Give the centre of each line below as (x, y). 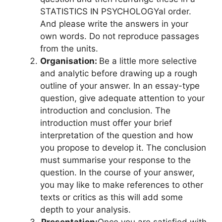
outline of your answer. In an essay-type (120, 86)
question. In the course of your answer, (117, 173)
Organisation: (70, 61)
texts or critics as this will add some (111, 197)
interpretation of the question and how (117, 136)
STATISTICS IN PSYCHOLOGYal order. (116, 12)
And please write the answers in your (114, 24)
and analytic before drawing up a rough (119, 74)
